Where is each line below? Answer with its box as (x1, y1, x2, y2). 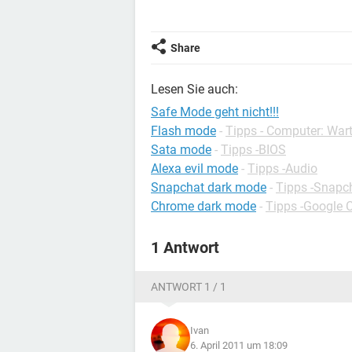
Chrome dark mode (151, 199, 256, 214)
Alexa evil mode (151, 161, 238, 176)
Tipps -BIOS (221, 142, 286, 157)
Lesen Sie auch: (151, 82, 238, 97)
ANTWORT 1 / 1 (151, 280, 226, 293)
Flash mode (151, 123, 216, 138)
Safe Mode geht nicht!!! (151, 104, 279, 119)
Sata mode (151, 142, 211, 157)
